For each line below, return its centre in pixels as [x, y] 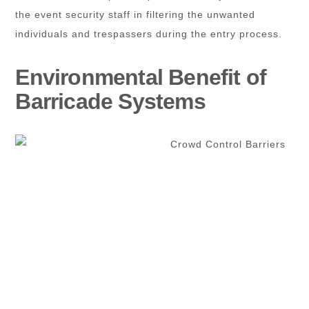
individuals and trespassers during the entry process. [149, 33]
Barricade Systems [110, 101]
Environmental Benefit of [141, 77]
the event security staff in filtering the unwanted [136, 14]
